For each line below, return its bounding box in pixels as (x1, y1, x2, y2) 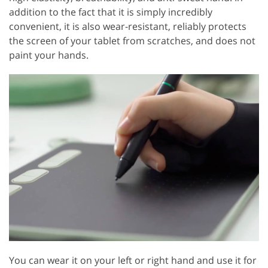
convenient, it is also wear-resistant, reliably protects (9, 19, 246, 33)
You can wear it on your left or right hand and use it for (9, 253, 257, 267)
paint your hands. (9, 48, 89, 62)
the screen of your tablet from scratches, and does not (9, 33, 255, 47)
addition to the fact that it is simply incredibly (9, 5, 212, 19)
